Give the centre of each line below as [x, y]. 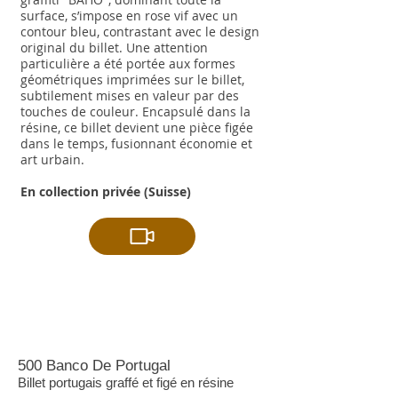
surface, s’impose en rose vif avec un [129, 16]
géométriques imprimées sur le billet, [132, 80]
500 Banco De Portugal [94, 366]
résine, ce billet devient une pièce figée [137, 127]
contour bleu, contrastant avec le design [140, 32]
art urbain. [52, 159]
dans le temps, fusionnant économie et [136, 143]
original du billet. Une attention [114, 48]
